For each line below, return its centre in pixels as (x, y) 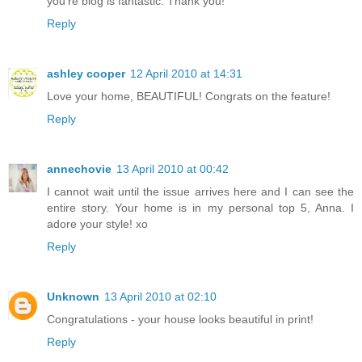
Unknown (73, 297)
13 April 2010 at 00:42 (173, 169)
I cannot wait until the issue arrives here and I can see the (200, 192)
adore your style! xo (97, 224)
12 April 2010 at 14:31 (186, 74)
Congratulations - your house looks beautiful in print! (180, 320)
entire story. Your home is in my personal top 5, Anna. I (200, 208)
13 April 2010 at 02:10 (160, 297)
